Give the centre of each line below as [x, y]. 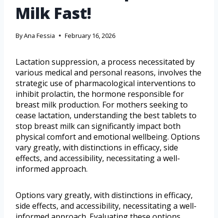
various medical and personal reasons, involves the [109, 72]
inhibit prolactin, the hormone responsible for [100, 94]
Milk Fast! [54, 13]
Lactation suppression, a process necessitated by [105, 62]
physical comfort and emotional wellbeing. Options [108, 136]
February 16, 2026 [90, 35]
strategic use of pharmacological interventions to [106, 83]
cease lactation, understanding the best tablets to [106, 115]
